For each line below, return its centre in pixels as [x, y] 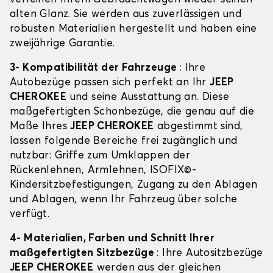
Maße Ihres [40, 127]
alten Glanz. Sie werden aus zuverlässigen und [126, 15]
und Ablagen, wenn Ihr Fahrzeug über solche [124, 200]
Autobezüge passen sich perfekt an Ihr [110, 83]
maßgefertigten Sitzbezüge [83, 253]
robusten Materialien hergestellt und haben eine [133, 29]
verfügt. [30, 214]
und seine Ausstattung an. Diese [148, 97]
